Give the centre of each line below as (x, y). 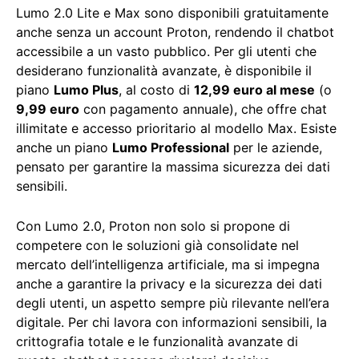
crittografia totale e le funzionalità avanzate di (157, 342)
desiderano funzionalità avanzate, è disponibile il (164, 71)
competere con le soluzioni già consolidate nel (157, 246)
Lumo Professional (171, 148)
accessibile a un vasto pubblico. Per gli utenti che (166, 52)
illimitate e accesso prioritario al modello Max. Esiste (176, 129)
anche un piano (64, 148)
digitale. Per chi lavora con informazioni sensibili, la (171, 323)
